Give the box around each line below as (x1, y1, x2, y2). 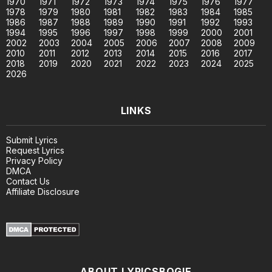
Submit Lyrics (6, 134, 58, 145)
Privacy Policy (6, 155, 63, 166)
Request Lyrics (6, 144, 64, 155)
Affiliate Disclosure (6, 186, 80, 197)
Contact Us (6, 175, 50, 186)
